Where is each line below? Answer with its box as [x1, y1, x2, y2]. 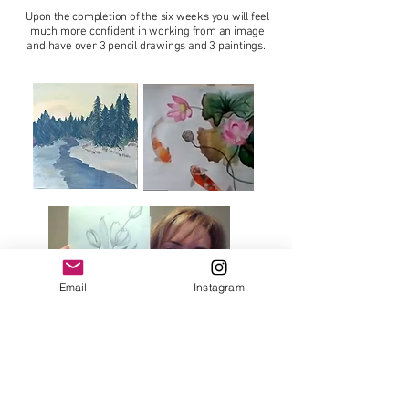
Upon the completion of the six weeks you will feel [25, 9, 269, 25]
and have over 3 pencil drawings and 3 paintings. [26, 38, 268, 54]
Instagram [194, 279, 245, 294]
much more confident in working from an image [29, 24, 266, 39]
